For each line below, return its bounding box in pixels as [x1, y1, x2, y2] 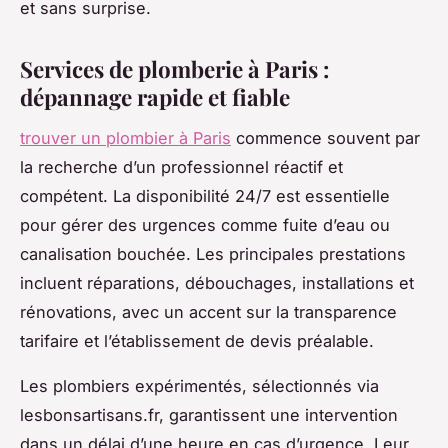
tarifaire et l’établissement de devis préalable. [20, 330, 374, 351]
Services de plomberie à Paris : [20, 53, 330, 84]
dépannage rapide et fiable [20, 81, 290, 112]
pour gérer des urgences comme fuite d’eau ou [20, 214, 390, 235]
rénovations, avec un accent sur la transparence [20, 301, 397, 322]
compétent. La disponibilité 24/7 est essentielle [20, 185, 390, 206]
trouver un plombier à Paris [20, 127, 231, 148]
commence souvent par [231, 127, 420, 148]
